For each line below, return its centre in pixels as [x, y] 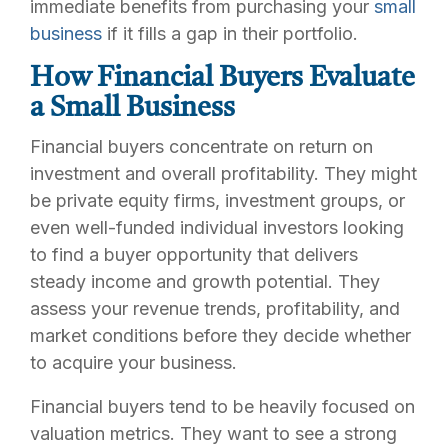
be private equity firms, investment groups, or [217, 200]
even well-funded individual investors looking [217, 227]
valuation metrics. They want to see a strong [213, 433]
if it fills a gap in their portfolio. [232, 33]
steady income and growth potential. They [205, 281]
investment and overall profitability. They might [223, 173]
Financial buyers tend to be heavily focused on [222, 406]
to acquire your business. [133, 362]
